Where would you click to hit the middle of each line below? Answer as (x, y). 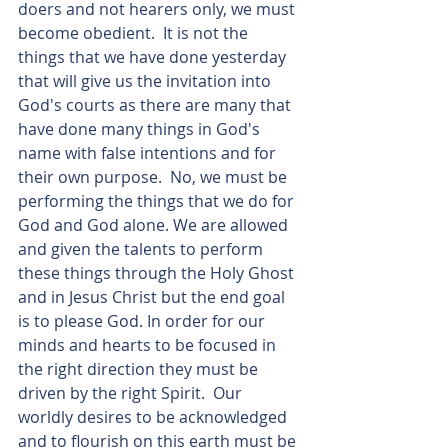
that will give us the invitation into (146, 81)
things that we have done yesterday (154, 57)
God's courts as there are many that (156, 105)
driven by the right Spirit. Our (132, 393)
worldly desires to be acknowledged (154, 417)
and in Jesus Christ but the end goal (153, 297)
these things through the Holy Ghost (158, 273)
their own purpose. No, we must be (154, 177)
